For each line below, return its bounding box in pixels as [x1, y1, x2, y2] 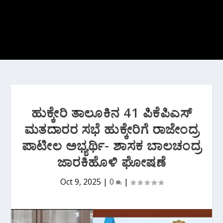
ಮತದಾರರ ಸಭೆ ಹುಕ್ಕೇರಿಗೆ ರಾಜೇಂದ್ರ [24, 120, 199, 138]
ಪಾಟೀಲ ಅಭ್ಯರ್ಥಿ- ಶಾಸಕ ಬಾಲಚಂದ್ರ [21, 136, 202, 154]
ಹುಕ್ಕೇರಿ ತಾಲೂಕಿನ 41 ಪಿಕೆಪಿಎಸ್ [31, 104, 192, 121]
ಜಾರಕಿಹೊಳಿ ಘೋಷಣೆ [57, 153, 166, 171]
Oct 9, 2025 [60, 176, 101, 187]
